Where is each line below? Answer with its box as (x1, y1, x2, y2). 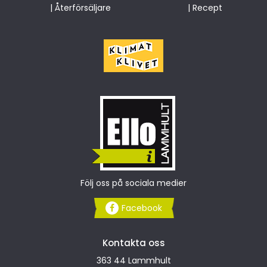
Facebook (121, 202, 162, 215)
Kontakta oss (102, 237, 165, 250)
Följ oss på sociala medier (80, 177, 187, 190)
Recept (193, 2, 222, 14)
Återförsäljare (55, 2, 111, 14)
